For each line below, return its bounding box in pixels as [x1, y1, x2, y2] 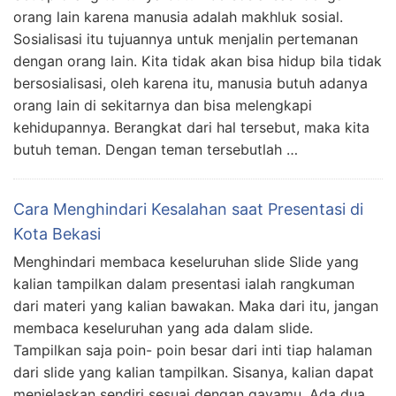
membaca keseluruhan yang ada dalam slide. [13, 319, 313, 337]
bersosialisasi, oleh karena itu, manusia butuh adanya [13, 74, 368, 92]
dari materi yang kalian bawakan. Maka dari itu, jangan [13, 297, 378, 315]
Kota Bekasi [13, 225, 101, 243]
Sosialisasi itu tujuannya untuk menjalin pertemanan [13, 30, 358, 48]
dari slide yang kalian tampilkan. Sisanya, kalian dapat [13, 363, 374, 381]
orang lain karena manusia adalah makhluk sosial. [13, 8, 343, 26]
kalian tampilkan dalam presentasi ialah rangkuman [13, 275, 354, 293]
